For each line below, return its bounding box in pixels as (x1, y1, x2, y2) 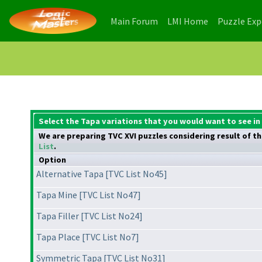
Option (39, 154, 66, 166)
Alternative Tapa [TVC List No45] (36, 168, 167, 180)
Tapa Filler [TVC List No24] (36, 210, 143, 222)
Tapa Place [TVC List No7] (36, 231, 139, 243)
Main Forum (111, 15, 158, 27)
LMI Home (167, 15, 208, 27)
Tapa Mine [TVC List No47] (36, 189, 141, 201)
